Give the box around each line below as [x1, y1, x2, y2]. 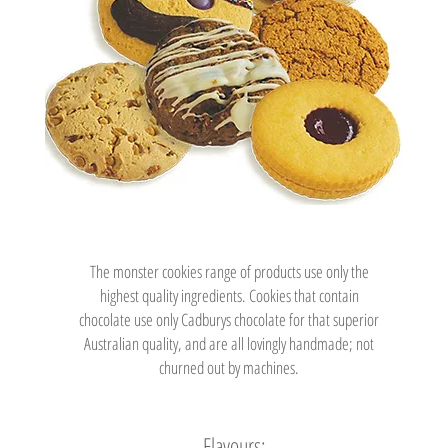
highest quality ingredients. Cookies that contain [99, 284, 359, 307]
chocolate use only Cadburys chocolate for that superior [79, 308, 379, 331]
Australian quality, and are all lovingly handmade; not [84, 332, 374, 355]
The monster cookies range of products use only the [89, 260, 369, 283]
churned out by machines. [159, 356, 299, 379]
